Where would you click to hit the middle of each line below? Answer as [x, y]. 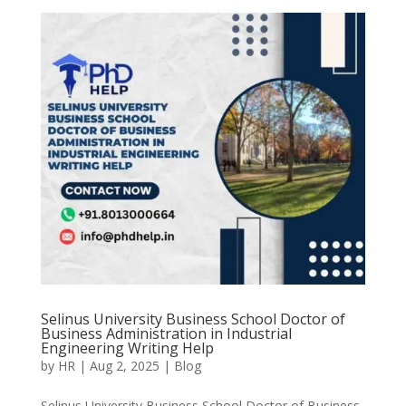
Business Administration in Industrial [166, 334]
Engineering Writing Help [127, 348]
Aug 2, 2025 [124, 366]
